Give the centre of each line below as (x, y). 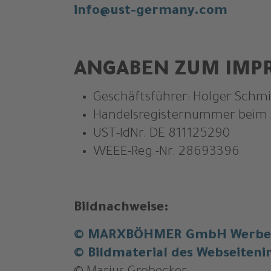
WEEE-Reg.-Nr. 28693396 (166, 153)
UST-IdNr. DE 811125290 (162, 135)
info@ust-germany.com (151, 12)
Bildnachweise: (121, 209)
